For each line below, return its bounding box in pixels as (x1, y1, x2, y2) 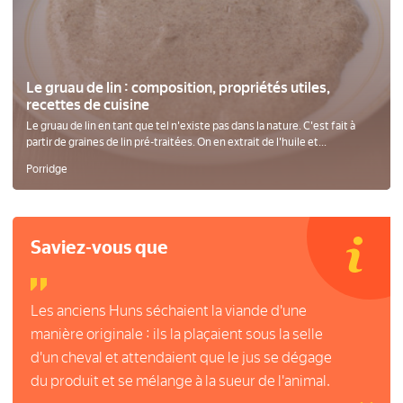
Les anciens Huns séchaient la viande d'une (31, 302, 307, 319)
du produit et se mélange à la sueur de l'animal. (31, 372, 330, 390)
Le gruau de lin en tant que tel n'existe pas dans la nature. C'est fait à (26, 120, 355, 132)
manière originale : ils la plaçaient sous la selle (31, 326, 323, 343)
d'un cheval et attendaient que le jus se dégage (31, 349, 332, 366)
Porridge (26, 163, 67, 175)
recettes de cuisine (26, 96, 149, 113)
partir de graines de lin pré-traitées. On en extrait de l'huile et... (26, 136, 327, 148)
